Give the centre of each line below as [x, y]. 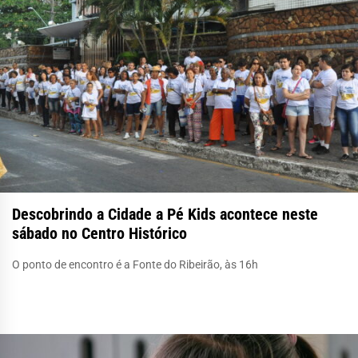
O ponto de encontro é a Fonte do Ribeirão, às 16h [135, 264]
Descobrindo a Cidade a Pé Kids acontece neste [165, 214]
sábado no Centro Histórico [99, 233]
